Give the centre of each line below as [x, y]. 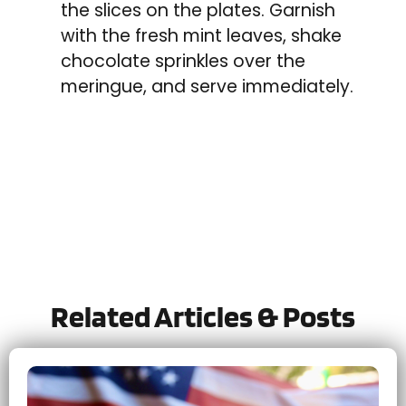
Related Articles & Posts [203, 317]
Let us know [130, 237]
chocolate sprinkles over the [183, 61]
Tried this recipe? [179, 210]
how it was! [227, 237]
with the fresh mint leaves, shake [201, 35]
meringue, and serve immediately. [207, 86]
